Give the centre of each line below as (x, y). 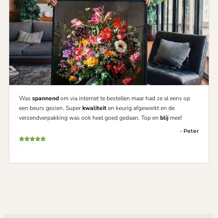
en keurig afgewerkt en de (141, 108)
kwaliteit (95, 108)
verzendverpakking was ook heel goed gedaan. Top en (90, 118)
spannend (46, 98)
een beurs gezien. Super (51, 108)
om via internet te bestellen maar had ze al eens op (125, 98)
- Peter (190, 131)
